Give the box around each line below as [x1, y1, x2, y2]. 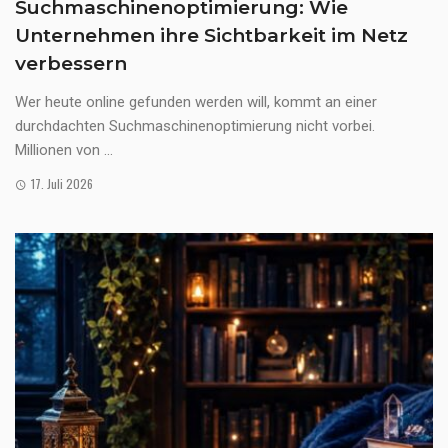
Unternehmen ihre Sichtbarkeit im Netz [15, 24, 408, 48]
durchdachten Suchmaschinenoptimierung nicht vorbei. [15, 117, 375, 136]
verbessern [15, 52, 127, 76]
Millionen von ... [15, 141, 113, 160]
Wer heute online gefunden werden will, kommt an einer [15, 93, 377, 112]
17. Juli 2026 [30, 175, 93, 193]
